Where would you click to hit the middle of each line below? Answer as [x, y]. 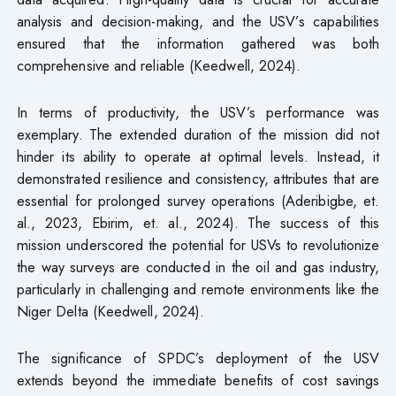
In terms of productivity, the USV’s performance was [198, 113]
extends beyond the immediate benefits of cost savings [198, 381]
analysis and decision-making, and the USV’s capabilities [198, 22]
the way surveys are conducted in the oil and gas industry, [198, 267]
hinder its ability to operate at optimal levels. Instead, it [198, 157]
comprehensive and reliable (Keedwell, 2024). [159, 66]
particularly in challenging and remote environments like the [198, 289]
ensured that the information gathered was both [198, 44]
